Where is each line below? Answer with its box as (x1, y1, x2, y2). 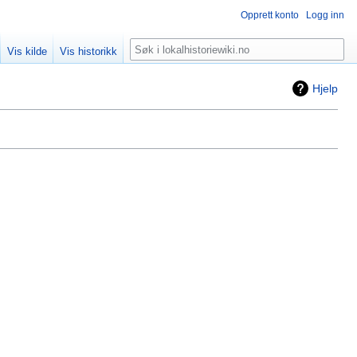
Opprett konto (241, 10, 299, 21)
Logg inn (306, 10, 344, 21)
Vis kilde (7, 45, 48, 58)
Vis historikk (60, 45, 118, 58)
